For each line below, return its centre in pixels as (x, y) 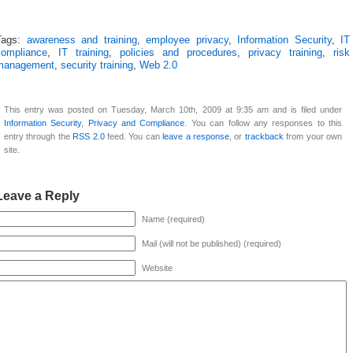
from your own (313, 136)
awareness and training (82, 40)
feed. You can (134, 136)
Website (157, 268)
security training (97, 65)
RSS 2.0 (89, 136)
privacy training (285, 52)
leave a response (196, 136)
